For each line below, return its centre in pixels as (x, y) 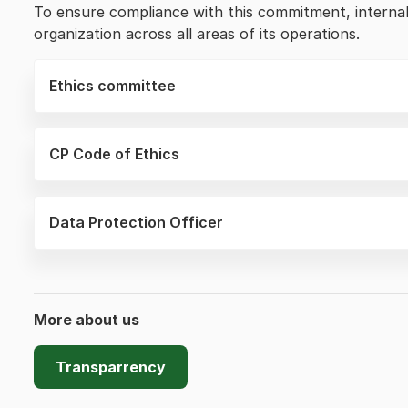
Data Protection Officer (138, 222)
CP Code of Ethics (114, 154)
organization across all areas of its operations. (196, 34)
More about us (86, 320)
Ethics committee (114, 86)
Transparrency (110, 367)
